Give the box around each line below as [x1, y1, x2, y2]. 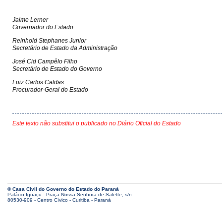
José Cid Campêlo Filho [12, 58, 77, 65]
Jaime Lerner [12, 16, 48, 23]
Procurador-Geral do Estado [12, 86, 88, 93]
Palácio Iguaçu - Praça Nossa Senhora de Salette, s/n [7, 192, 132, 197]
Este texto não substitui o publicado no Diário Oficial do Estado [12, 120, 181, 127]
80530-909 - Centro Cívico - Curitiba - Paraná [7, 197, 111, 203]
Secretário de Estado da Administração [12, 45, 117, 52]
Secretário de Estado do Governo [12, 65, 102, 72]
